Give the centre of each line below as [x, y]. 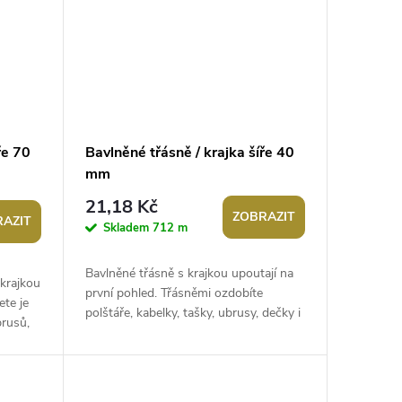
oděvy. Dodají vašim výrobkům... [173, 333]
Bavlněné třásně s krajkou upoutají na [189, 274]
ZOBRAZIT [264, 217]
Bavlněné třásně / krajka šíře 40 [189, 153]
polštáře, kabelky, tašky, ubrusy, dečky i [192, 313]
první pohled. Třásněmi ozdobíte [174, 293]
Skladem [127, 227]
